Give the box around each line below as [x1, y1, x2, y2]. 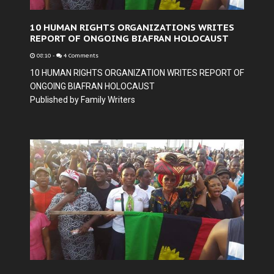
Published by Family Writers [30, 95, 135, 105]
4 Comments [62, 52, 98, 59]
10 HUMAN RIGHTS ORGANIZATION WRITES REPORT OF [30, 68, 244, 78]
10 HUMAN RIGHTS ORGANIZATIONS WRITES [30, 21, 234, 33]
